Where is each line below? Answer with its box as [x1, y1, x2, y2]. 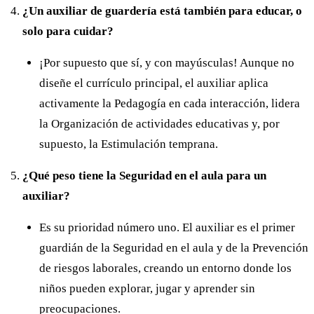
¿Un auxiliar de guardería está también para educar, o [22, 4, 302, 18]
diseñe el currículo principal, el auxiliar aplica [39, 76, 268, 90]
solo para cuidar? [22, 25, 114, 39]
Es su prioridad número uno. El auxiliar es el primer [39, 221, 295, 235]
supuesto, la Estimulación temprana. [39, 137, 218, 151]
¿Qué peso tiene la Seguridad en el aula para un [22, 169, 266, 183]
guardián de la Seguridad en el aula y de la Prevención [39, 241, 308, 255]
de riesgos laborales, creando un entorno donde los [39, 261, 292, 275]
